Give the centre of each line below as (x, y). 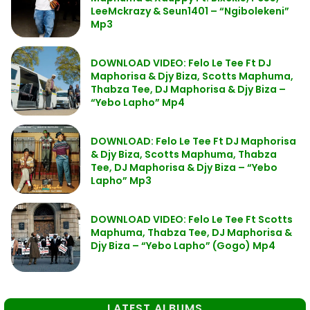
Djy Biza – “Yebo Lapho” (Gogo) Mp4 (183, 246)
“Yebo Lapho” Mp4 (138, 102)
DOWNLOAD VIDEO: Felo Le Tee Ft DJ (181, 63)
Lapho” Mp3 (121, 181)
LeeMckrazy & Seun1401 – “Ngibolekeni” (190, 11)
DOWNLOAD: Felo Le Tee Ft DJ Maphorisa (193, 141)
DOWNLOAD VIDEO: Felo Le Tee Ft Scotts (192, 219)
